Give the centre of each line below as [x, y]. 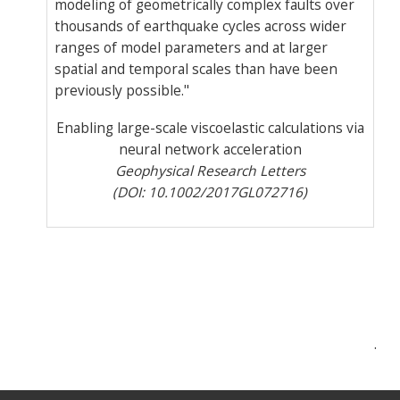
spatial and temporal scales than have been [196, 68]
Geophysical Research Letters [210, 171]
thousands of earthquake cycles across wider [200, 25]
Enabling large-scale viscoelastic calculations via [210, 128]
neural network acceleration [210, 150]
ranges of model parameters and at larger [191, 47]
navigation [70, 350]
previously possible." [121, 90]
